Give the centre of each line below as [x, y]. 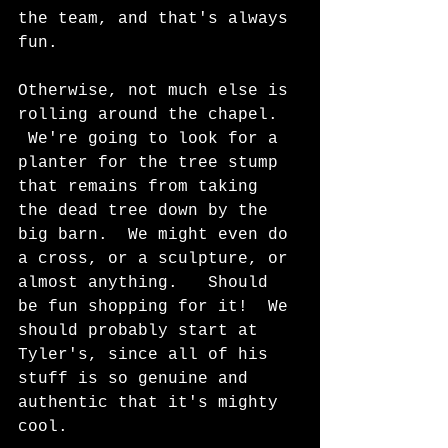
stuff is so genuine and [138, 379]
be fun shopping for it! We [158, 307]
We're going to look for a [153, 139]
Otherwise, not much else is [158, 91]
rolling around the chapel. [158, 115]
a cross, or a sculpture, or [158, 259]
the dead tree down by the [148, 211]
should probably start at [143, 331]
